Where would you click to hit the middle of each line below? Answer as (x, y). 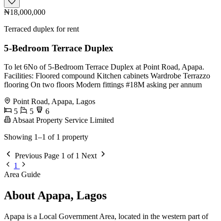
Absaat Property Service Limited (62, 120)
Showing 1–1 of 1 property (46, 137)
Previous (28, 156)
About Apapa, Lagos (55, 196)
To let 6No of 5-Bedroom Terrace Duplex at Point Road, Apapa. (104, 67)
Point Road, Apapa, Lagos (54, 102)
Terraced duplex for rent (41, 29)
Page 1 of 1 (62, 156)
